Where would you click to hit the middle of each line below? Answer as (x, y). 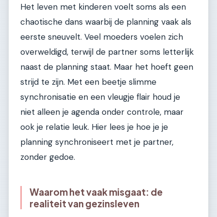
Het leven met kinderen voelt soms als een (103, 7)
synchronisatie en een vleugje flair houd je (100, 97)
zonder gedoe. (48, 157)
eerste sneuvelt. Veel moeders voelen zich (102, 37)
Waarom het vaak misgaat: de (96, 192)
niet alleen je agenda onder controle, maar (102, 112)
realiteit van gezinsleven (85, 204)
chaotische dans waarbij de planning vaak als (106, 22)
